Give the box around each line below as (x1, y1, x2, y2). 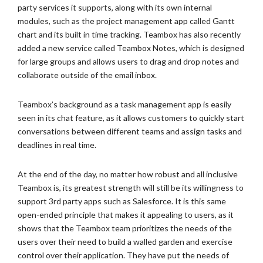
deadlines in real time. (18, 140, 96, 150)
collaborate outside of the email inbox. (18, 70, 157, 80)
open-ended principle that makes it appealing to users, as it (18, 210, 234, 220)
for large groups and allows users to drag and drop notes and (18, 56, 239, 66)
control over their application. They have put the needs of (18, 250, 229, 260)
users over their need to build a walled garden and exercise (18, 237, 232, 247)
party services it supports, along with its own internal (18, 2, 212, 12)
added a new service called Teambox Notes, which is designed (18, 43, 244, 53)
